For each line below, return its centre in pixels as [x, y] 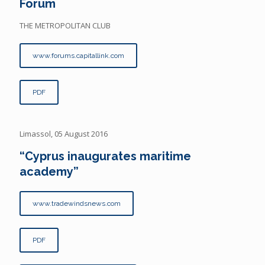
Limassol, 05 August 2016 [64, 133]
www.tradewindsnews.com [77, 203]
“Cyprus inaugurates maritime [105, 156]
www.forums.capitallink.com [78, 55]
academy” [51, 171]
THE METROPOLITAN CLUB [65, 25]
